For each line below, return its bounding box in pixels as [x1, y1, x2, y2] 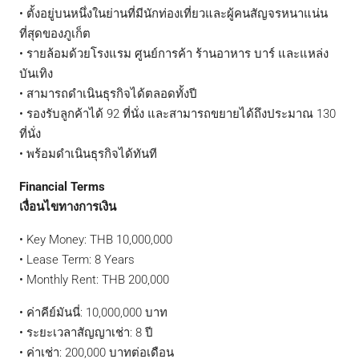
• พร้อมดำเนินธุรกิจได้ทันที [19, 146, 157, 161]
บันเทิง [19, 66, 53, 81]
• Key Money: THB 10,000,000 [19, 232, 172, 247]
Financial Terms [19, 179, 105, 194]
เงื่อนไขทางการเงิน [19, 199, 116, 214]
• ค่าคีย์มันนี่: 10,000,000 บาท [19, 305, 167, 320]
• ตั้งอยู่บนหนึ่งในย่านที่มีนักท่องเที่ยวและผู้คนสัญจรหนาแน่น [19, 6, 328, 21]
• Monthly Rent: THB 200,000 [19, 272, 169, 287]
